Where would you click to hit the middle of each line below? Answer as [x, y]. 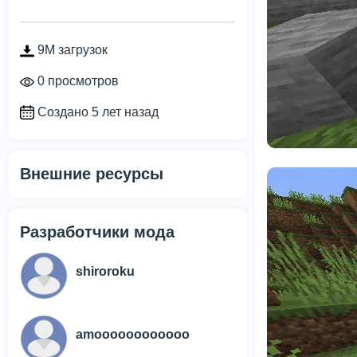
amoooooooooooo [133, 335]
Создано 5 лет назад [96, 112]
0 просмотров [76, 80]
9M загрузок [71, 50]
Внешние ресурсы [92, 174]
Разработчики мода [97, 232]
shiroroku [105, 272]
